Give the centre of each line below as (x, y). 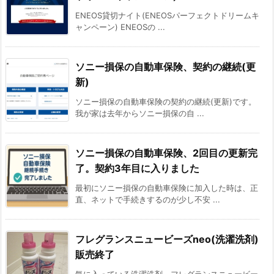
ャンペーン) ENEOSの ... (120, 27)
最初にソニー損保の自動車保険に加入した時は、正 (167, 188)
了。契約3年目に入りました (137, 168)
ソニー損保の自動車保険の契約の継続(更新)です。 (166, 102)
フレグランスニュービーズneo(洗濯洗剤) (167, 239)
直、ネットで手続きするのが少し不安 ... (148, 200)
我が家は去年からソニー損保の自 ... (140, 113)
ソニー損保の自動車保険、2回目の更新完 (166, 153)
